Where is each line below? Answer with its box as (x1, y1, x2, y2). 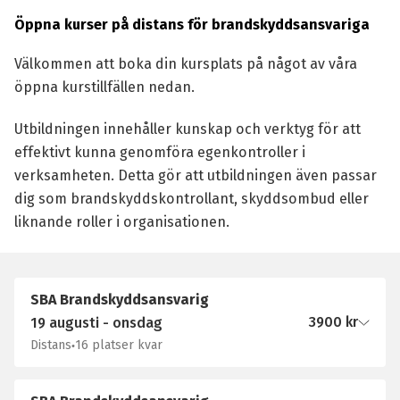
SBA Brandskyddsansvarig (30, 291, 209, 308)
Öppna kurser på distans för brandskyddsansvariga (13, 16, 370, 33)
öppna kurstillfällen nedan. (13, 79, 195, 96)
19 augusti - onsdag (30, 314, 162, 331)
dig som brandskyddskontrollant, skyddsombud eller (13, 190, 369, 207)
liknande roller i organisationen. (13, 213, 229, 230)
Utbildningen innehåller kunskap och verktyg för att (13, 121, 361, 137)
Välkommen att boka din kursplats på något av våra (13, 55, 357, 72)
